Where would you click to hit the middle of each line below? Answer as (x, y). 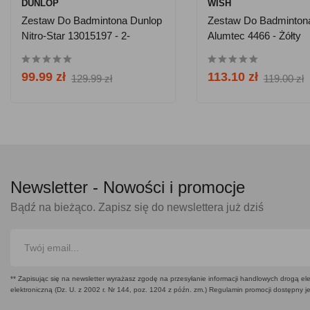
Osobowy (43, 51)
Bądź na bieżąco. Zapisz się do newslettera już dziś (137, 207)
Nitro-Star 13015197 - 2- (75, 35)
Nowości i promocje (174, 187)
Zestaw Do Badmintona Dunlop (91, 20)
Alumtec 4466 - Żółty (254, 35)
